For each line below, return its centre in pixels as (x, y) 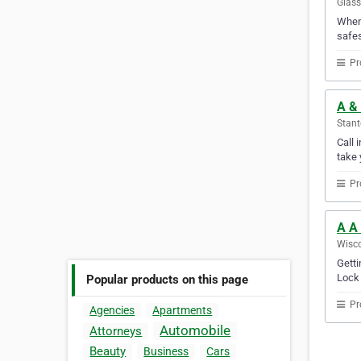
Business (166, 352)
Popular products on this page (168, 279)
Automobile (195, 331)
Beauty (108, 352)
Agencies (112, 311)
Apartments (183, 311)
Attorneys (116, 332)
